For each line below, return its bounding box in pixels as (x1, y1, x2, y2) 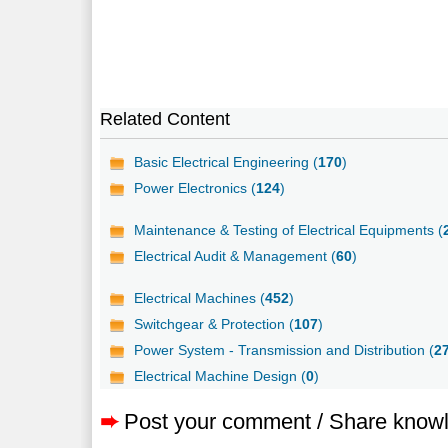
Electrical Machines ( (134, 289, 266, 306)
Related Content (100, 108, 231, 129)
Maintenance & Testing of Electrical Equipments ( (134, 221, 444, 238)
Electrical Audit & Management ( (134, 247, 337, 264)
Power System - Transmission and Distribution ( (134, 341, 435, 358)
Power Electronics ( (134, 179, 257, 196)
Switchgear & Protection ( (134, 315, 295, 332)
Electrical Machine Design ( (134, 367, 307, 384)
